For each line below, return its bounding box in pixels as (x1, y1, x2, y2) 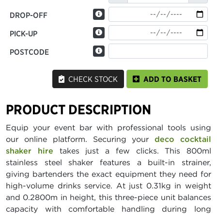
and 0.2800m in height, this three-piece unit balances (6, 192, 211, 202)
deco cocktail (155, 134, 212, 144)
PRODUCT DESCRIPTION (6, 101, 151, 118)
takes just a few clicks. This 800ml (53, 145, 211, 155)
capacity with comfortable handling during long (6, 203, 211, 214)
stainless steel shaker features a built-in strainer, (6, 157, 211, 167)
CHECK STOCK (64, 74, 118, 84)
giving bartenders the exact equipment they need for (6, 169, 211, 179)
